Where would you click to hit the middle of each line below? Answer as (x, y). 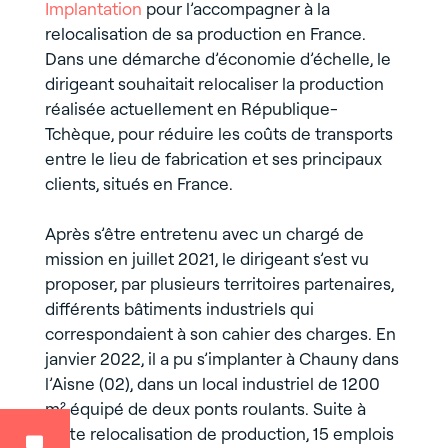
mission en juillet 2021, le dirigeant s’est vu (206, 258)
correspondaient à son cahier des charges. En (220, 333)
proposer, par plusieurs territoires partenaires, (219, 283)
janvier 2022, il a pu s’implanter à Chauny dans (221, 358)
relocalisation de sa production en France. (205, 33)
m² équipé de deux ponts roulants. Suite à (205, 408)
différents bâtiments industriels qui (179, 308)
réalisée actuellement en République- (191, 108)
